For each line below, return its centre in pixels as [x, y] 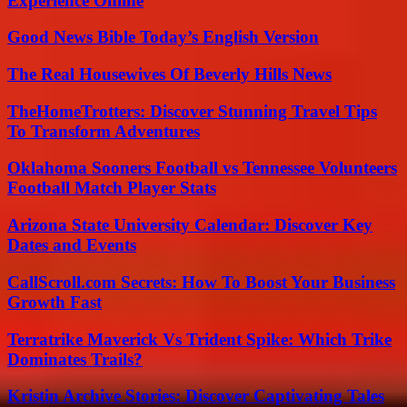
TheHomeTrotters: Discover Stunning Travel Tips [192, 111]
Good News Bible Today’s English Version [163, 37]
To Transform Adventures [104, 131]
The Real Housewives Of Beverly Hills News [169, 74]
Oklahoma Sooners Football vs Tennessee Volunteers [202, 168]
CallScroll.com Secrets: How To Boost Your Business [201, 282]
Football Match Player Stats [112, 188]
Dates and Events [72, 245]
